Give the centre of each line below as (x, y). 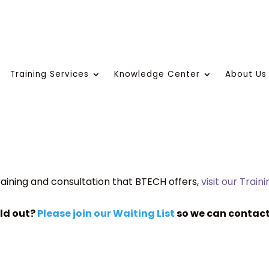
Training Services (50, 74)
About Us (246, 74)
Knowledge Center (157, 74)
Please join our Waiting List (107, 213)
